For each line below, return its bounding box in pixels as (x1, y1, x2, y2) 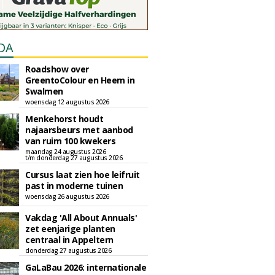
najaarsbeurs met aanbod (25, 124, 133, 136)
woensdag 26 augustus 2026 (25, 192, 109, 201)
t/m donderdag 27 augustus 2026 (25, 153, 122, 162)
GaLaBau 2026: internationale (25, 261, 146, 273)
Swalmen (25, 85, 63, 97)
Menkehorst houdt (25, 113, 103, 125)
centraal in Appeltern (25, 234, 114, 246)
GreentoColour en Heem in (25, 74, 134, 86)
